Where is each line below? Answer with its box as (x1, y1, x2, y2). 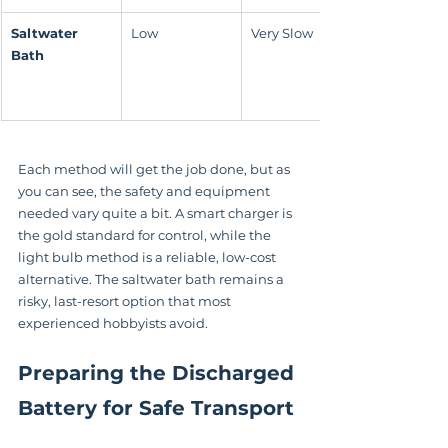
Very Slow (251, 25, 313, 42)
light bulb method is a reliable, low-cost (18, 249, 279, 266)
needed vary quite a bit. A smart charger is (18, 205, 295, 222)
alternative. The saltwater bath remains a (18, 271, 287, 288)
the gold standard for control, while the (18, 227, 274, 244)
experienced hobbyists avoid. (18, 315, 208, 332)
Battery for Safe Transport (18, 396, 294, 421)
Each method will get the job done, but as (18, 161, 293, 178)
